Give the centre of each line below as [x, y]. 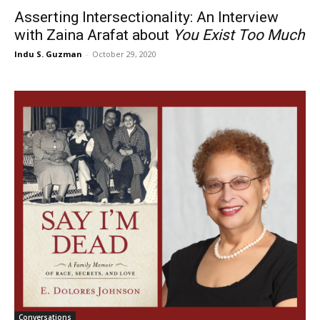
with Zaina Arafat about [94, 35]
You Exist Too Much [239, 35]
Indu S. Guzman [48, 54]
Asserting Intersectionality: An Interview [146, 17]
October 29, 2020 [124, 54]
